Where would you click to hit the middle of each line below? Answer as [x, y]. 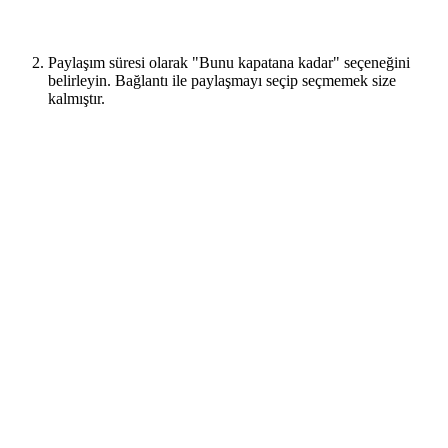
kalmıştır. [76, 98]
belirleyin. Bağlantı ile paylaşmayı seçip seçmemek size [222, 80]
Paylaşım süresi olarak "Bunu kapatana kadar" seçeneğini [229, 62]
